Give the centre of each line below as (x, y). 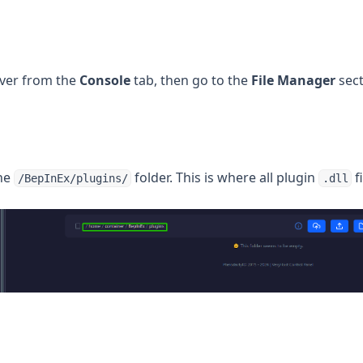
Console (105, 80)
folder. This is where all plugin (225, 177)
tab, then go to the (191, 80)
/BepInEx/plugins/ (73, 178)
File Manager (293, 80)
